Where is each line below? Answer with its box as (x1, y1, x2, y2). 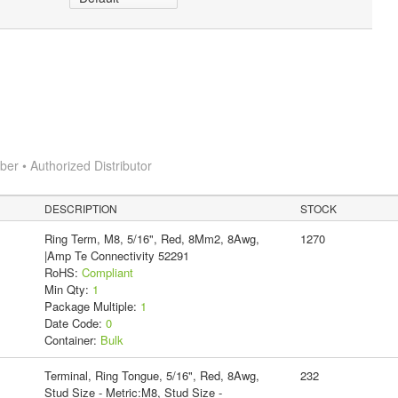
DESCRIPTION (44, 200, 118, 216)
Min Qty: (44, 280, 92, 298)
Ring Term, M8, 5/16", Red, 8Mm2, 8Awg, (44, 229, 259, 247)
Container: (44, 330, 100, 348)
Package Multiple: (44, 297, 140, 314)
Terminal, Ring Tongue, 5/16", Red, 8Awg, (44, 366, 259, 384)
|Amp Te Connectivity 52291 (44, 246, 189, 264)
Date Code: (44, 314, 106, 331)
